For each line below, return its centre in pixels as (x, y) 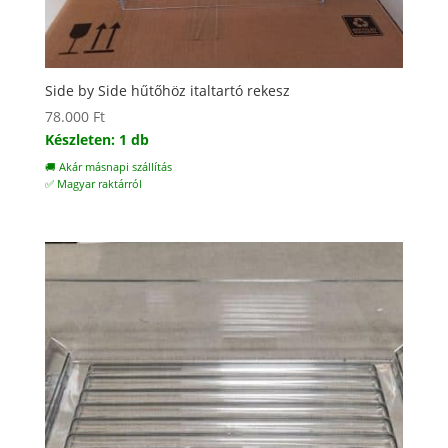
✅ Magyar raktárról (93, 184)
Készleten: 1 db (96, 140)
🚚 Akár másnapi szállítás (108, 167)
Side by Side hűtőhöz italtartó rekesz (167, 91)
